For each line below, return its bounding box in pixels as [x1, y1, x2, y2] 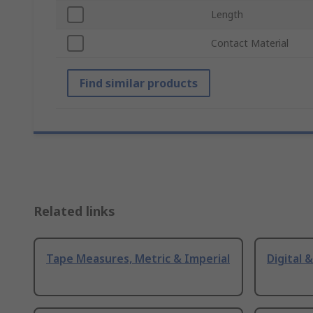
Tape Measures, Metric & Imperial [46, 251, 230, 267]
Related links [34, 203, 115, 220]
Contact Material [211, 36, 289, 50]
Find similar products [80, 75, 198, 92]
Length [211, 8, 243, 22]
